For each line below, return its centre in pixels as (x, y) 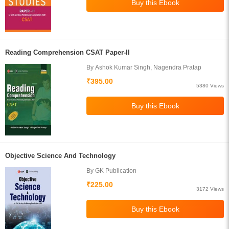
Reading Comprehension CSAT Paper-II (67, 52)
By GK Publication (112, 171)
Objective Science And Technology (60, 156)
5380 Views (210, 86)
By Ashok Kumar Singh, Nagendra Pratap (144, 67)
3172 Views (210, 189)
